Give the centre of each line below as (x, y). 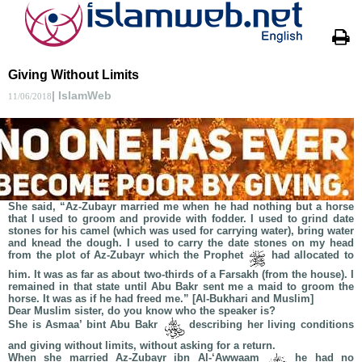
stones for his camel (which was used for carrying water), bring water (181, 231)
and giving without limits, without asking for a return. (142, 345)
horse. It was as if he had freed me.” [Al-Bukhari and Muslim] (161, 299)
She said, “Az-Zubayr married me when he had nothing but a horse (181, 206)
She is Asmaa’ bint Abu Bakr (85, 324)
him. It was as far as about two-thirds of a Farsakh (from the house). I (181, 274)
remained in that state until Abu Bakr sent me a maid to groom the (181, 286)
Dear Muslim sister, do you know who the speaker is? (142, 311)
